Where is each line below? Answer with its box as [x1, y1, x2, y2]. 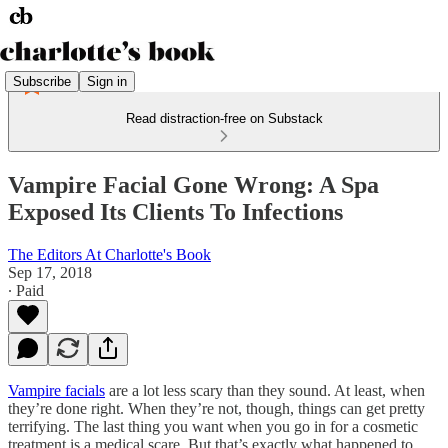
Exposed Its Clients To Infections [8, 198, 343, 225]
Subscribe [13, 73, 71, 89]
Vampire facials [8, 381, 105, 399]
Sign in [87, 73, 127, 89]
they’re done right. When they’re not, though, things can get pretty [8, 399, 425, 417]
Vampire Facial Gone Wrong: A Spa [8, 171, 379, 198]
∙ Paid [8, 281, 44, 299]
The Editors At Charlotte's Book [8, 245, 211, 263]
